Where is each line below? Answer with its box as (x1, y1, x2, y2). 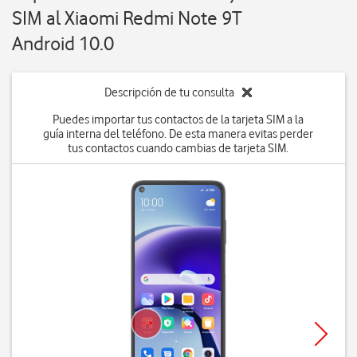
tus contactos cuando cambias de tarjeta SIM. (68, 141, 289, 155)
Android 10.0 (12, 32, 114, 55)
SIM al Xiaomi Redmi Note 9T (12, 6, 242, 29)
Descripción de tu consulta (104, 85, 235, 100)
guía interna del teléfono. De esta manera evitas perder (43, 127, 314, 141)
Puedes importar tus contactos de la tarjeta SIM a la (53, 112, 304, 127)
